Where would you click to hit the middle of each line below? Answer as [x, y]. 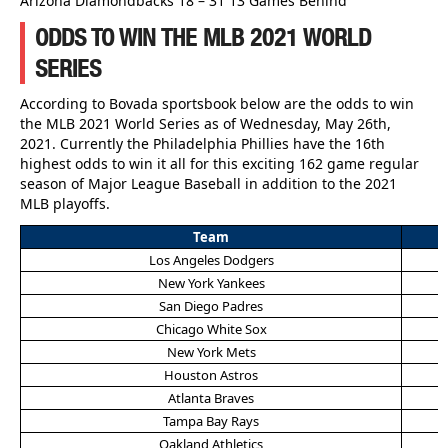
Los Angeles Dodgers [211, 259]
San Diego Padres [211, 305]
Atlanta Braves [211, 397]
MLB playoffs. [65, 203]
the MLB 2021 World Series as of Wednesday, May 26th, [205, 123]
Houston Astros [211, 374]
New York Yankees [211, 282]
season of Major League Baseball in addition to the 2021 [208, 183]
